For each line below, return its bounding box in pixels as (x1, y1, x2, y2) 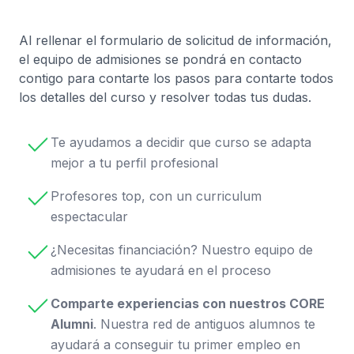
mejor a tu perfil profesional (51, 155, 218, 171)
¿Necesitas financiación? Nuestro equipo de (51, 242, 313, 258)
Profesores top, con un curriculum (51, 188, 262, 204)
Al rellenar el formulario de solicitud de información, (19, 32, 332, 48)
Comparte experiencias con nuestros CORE (51, 296, 325, 311)
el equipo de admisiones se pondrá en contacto (19, 51, 302, 67)
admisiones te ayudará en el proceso (51, 262, 271, 278)
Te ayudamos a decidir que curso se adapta (51, 134, 311, 150)
